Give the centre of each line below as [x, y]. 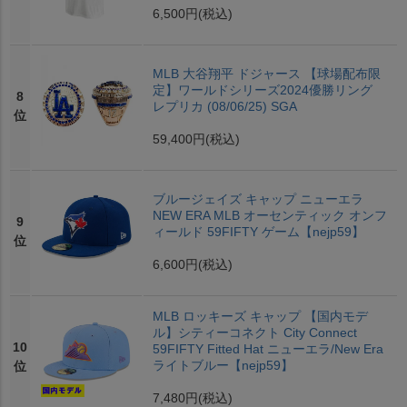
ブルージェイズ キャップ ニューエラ [258, 199]
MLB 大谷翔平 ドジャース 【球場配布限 [266, 74]
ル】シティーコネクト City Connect [254, 333]
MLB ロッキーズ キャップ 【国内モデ [260, 317]
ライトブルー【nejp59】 [223, 366]
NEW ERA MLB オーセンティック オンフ [269, 216]
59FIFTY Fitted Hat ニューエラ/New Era [268, 349]
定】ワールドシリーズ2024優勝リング [262, 90]
